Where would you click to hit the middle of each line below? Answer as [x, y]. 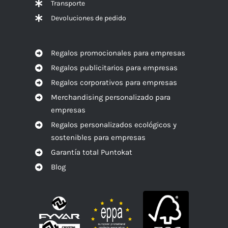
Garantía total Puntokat [91, 152]
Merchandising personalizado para [110, 97]
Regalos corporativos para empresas [114, 82]
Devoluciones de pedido [88, 18]
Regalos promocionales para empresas [118, 53]
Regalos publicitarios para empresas [114, 67]
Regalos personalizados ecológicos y [113, 124]
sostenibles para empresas [98, 137]
